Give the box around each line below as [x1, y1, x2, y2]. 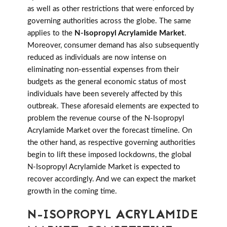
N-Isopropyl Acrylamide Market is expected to [27, 163, 180, 171]
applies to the [27, 29, 74, 37]
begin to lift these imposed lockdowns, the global [27, 151, 192, 159]
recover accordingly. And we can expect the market [27, 175, 196, 183]
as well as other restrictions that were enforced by [27, 5, 194, 13]
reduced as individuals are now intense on [27, 54, 166, 62]
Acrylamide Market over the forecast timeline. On [27, 127, 192, 135]
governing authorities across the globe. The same [27, 17, 191, 25]
